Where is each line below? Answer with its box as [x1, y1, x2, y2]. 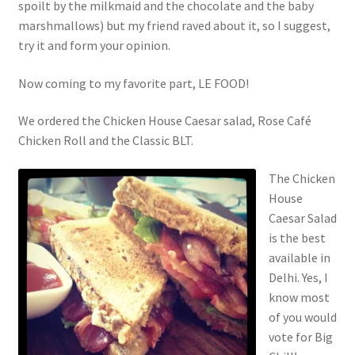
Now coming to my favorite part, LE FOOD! [17, 74, 249, 91]
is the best [268, 229, 326, 246]
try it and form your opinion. [17, 37, 170, 54]
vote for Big [268, 328, 333, 345]
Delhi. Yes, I [268, 269, 328, 285]
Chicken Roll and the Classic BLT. [17, 132, 193, 149]
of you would [268, 308, 337, 325]
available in [268, 249, 330, 265]
